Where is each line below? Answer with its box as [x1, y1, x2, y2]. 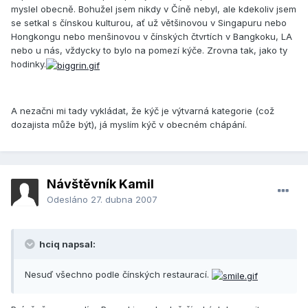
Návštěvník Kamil [47, 177, 154, 192]
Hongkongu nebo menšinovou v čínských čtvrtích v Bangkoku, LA [11, 31, 292, 43]
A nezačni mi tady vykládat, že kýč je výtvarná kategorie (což [11, 104, 274, 116]
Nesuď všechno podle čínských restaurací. [25, 269, 212, 280]
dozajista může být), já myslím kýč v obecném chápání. [11, 118, 247, 130]
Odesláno [47, 194, 91, 206]
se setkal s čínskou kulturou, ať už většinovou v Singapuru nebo [11, 17, 287, 29]
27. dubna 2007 [91, 194, 157, 206]
